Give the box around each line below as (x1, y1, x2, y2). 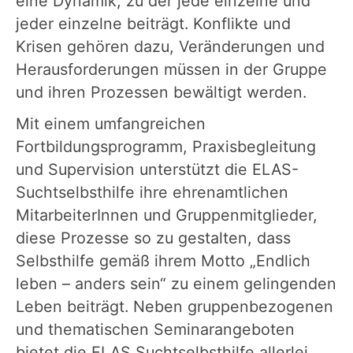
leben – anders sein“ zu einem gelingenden (16, 273, 336, 293)
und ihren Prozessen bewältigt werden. (16, 82, 307, 102)
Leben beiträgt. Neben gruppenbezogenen (16, 296, 333, 316)
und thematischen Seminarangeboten (16, 319, 295, 339)
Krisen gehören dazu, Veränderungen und (16, 36, 325, 56)
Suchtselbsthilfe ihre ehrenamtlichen (16, 182, 288, 202)
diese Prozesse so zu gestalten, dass (16, 228, 291, 247)
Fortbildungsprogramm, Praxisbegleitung (16, 136, 316, 156)
